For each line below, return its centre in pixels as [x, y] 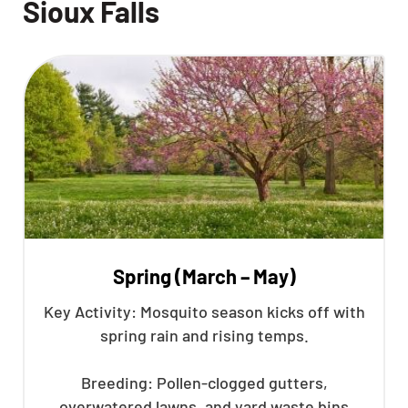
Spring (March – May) [204, 275]
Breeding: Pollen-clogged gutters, [204, 382]
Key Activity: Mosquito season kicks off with [204, 311]
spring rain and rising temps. [204, 335]
